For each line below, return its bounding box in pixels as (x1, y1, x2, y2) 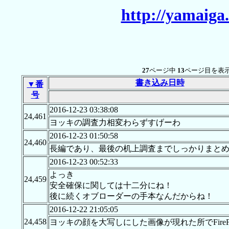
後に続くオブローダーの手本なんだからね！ (49, 192, 213, 201)
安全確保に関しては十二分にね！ (49, 181, 172, 190)
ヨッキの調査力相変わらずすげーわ (49, 118, 180, 127)
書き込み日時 (135, 78, 185, 87)
